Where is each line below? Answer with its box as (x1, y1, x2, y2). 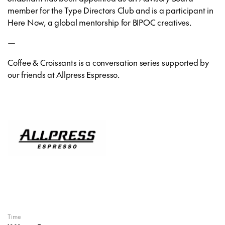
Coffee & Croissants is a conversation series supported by (8, 57, 209, 68)
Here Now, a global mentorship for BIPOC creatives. (8, 17, 191, 28)
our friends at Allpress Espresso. (8, 69, 120, 80)
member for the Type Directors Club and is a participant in (8, 5, 213, 16)
